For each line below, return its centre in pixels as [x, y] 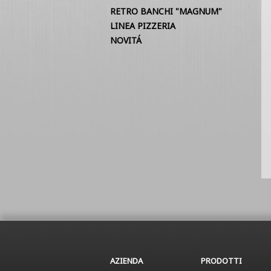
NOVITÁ [126, 40]
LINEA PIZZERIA [143, 26]
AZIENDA [126, 261]
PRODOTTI [221, 261]
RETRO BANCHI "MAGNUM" [166, 11]
